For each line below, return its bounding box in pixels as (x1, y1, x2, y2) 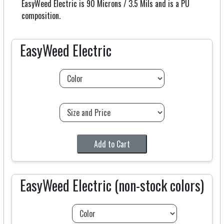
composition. (21, 9, 60, 22)
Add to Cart (93, 138, 130, 150)
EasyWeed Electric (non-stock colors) (19, 175, 204, 196)
